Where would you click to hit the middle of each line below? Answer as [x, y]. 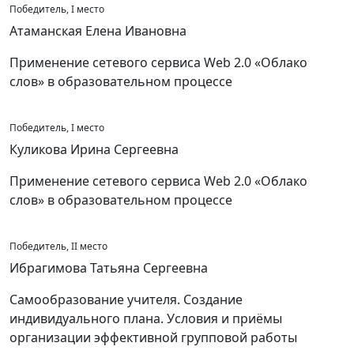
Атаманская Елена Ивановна [98, 31]
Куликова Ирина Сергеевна [94, 149]
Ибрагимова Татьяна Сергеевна [109, 268]
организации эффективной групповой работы [153, 337]
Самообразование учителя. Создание [126, 299]
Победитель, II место [58, 246]
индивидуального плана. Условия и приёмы [146, 318]
